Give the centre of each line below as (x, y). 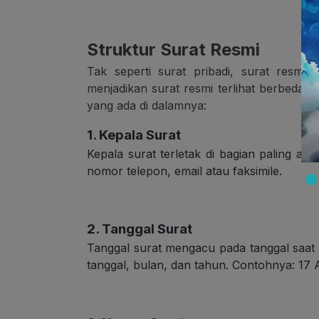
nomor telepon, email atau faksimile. (184, 171)
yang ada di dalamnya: (147, 106)
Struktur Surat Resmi (173, 50)
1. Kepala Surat (134, 135)
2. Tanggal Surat (140, 229)
